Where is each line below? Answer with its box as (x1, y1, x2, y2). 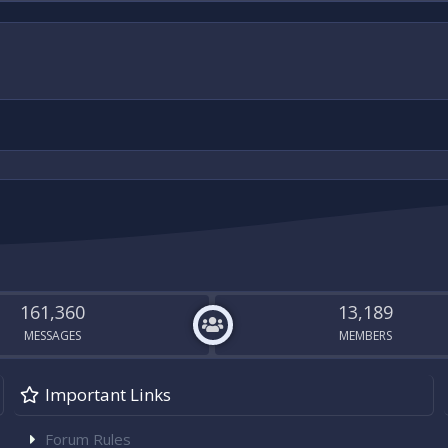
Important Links (45, 383, 171, 406)
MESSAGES (23, 327, 81, 344)
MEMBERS (339, 327, 393, 344)
